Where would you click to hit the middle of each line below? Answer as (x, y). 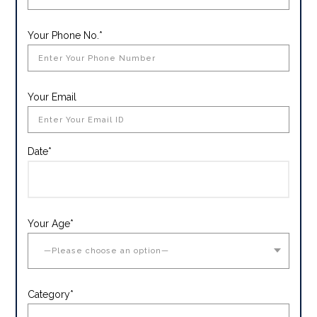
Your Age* (51, 224)
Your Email (52, 97)
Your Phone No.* (65, 36)
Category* (51, 295)
